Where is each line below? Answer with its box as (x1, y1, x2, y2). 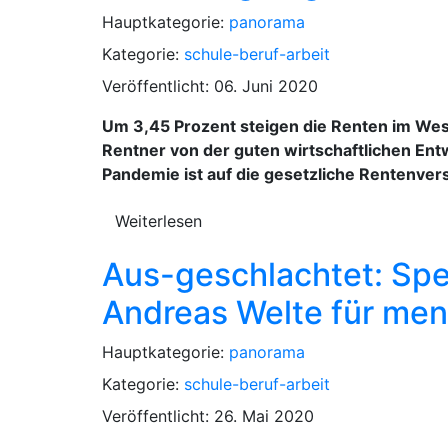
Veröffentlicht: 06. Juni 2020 (102, 75, 318, 96)
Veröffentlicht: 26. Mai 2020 (102, 405, 314, 426)
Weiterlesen (115, 210, 202, 231)
